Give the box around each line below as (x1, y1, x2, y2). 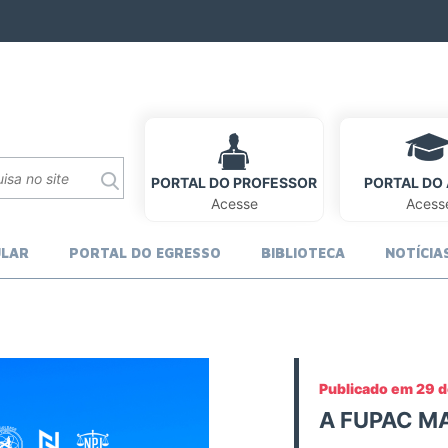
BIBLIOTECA (260, 244, 345, 261)
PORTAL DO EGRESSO (68, 244, 221, 261)
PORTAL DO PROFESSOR (151, 174, 317, 191)
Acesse (210, 195, 258, 212)
